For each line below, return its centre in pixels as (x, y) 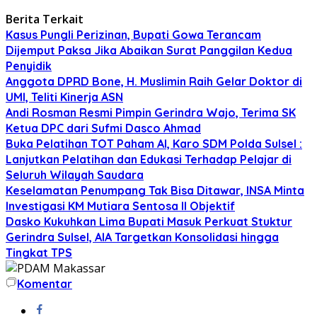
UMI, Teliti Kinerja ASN (64, 97)
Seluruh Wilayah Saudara (75, 174)
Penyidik (29, 65)
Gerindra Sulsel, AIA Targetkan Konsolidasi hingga (142, 237)
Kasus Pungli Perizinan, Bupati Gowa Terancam (133, 34)
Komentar (45, 283)
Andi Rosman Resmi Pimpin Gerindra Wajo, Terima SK (151, 112)
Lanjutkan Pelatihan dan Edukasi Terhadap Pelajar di (149, 159)
